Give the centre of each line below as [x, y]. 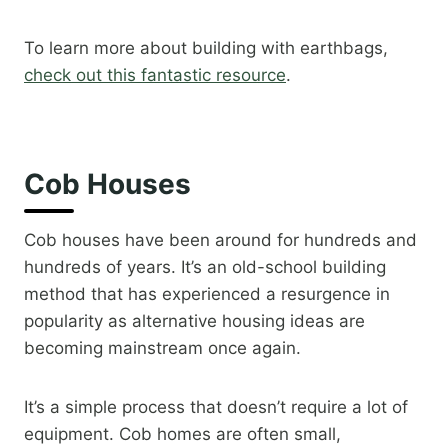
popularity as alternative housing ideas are [194, 321]
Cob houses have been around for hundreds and [220, 240]
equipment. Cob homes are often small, [182, 434]
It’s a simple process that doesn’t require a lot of [216, 407]
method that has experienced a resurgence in [207, 294]
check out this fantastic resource [155, 75]
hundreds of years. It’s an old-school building [205, 267]
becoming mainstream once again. [162, 348]
